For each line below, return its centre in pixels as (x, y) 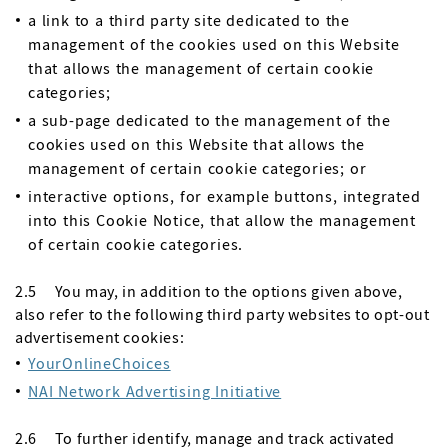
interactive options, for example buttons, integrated (224, 196)
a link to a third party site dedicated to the (189, 20)
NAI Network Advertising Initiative (155, 391)
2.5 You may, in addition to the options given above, (209, 291)
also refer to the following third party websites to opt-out (222, 314)
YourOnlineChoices (99, 363)
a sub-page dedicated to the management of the (209, 120)
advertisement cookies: (100, 337)
